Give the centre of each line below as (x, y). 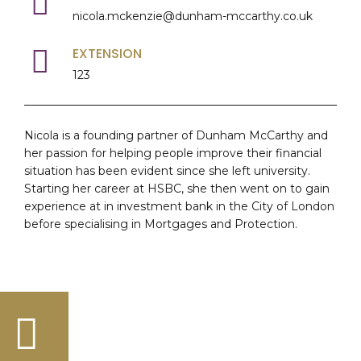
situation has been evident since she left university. (169, 171)
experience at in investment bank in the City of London (179, 207)
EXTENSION (108, 54)
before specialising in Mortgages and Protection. (161, 224)
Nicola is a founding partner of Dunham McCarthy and (176, 136)
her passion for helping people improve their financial (173, 154)
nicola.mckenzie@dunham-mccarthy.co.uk (193, 17)
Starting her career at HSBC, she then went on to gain (177, 189)
